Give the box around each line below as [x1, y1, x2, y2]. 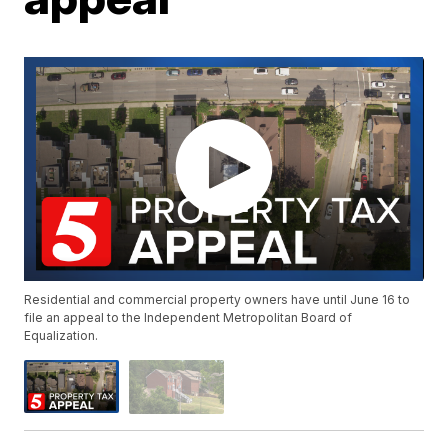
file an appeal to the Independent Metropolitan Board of [24, 310, 353, 326]
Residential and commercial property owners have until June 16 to [24, 292, 411, 308]
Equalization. [24, 328, 99, 344]
